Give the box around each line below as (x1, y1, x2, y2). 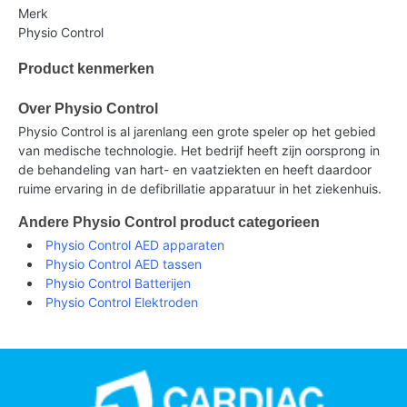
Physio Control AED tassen (45, 256, 202, 273)
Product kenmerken (18, 61, 154, 77)
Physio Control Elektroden (45, 294, 198, 311)
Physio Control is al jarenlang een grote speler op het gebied (18, 124, 376, 140)
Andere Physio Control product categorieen (18, 214, 320, 231)
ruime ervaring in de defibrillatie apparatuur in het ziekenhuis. (18, 181, 382, 197)
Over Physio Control (18, 101, 158, 117)
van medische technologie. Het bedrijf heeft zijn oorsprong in (18, 143, 380, 159)
